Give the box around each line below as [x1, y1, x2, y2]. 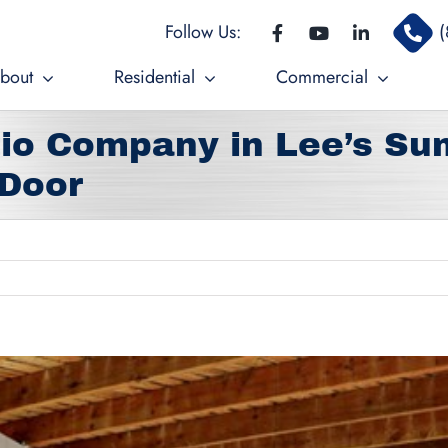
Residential [113, 64, 195, 90]
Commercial [275, 64, 368, 90]
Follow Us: [164, 19, 241, 45]
